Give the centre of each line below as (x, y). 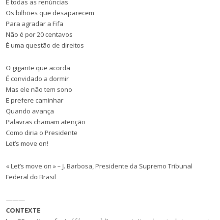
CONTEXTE (23, 210)
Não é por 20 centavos (39, 34)
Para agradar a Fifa (35, 24)
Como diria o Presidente (42, 133)
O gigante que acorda (38, 68)
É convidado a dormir (37, 79)
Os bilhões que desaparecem (50, 13)
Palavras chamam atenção (46, 122)
